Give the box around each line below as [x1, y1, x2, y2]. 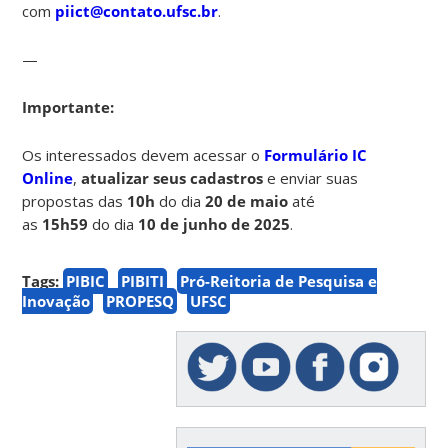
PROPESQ [106, 290, 175, 311]
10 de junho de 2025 [134, 213, 291, 234]
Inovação [22, 290, 91, 311]
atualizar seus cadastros [81, 167, 264, 188]
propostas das [22, 190, 128, 211]
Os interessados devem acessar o [22, 144, 265, 165]
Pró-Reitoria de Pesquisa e [180, 270, 378, 291]
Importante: [22, 96, 115, 117]
